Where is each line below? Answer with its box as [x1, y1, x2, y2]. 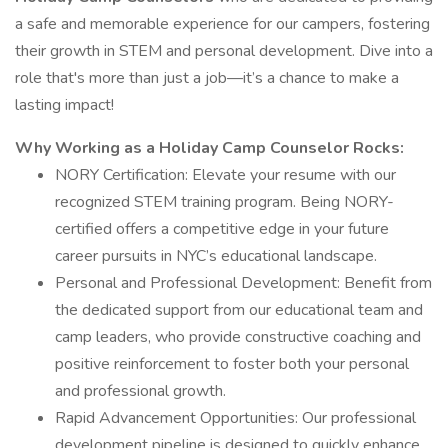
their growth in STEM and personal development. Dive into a [15, 40, 433, 62]
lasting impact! [15, 94, 114, 116]
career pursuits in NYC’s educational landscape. [55, 245, 377, 267]
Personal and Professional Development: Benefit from [55, 272, 432, 294]
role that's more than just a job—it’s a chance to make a [15, 67, 399, 89]
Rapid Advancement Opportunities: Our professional [55, 407, 416, 429]
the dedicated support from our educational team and [55, 299, 423, 321]
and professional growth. [55, 380, 226, 402]
